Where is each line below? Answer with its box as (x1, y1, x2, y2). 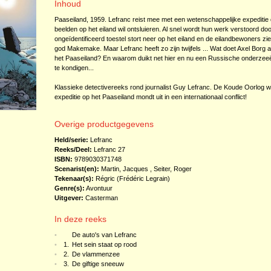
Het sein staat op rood (71, 241, 137, 248)
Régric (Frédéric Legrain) (95, 175, 170, 182)
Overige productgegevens (54, 119, 154, 129)
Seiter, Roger (153, 165, 192, 172)
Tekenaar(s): (54, 175, 94, 182)
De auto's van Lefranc (71, 231, 137, 238)
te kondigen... (54, 64, 94, 71)
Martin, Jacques (100, 165, 148, 172)
